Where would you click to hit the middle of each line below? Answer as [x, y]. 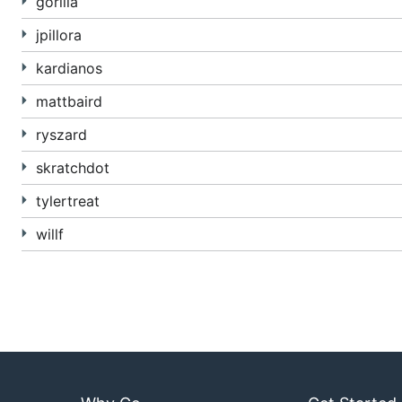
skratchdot [73, 168]
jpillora [59, 35]
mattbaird [69, 101]
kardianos [69, 68]
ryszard [61, 135]
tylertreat [68, 201]
